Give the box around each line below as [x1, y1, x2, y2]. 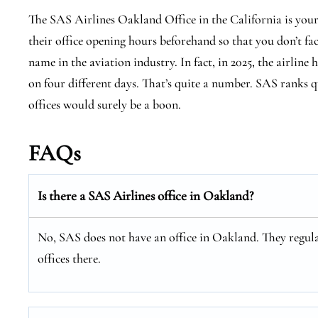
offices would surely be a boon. [28, 97, 181, 112]
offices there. [38, 251, 101, 266]
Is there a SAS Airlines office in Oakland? [38, 187, 253, 204]
